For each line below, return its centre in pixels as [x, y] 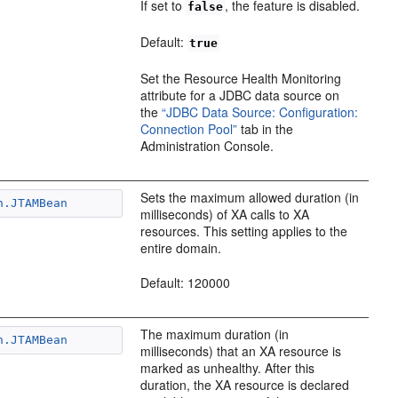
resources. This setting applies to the [244, 231]
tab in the [266, 128]
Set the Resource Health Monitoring [241, 78]
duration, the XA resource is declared [245, 384]
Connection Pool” [189, 128]
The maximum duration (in [215, 334]
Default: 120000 [186, 282]
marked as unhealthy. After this [228, 367]
